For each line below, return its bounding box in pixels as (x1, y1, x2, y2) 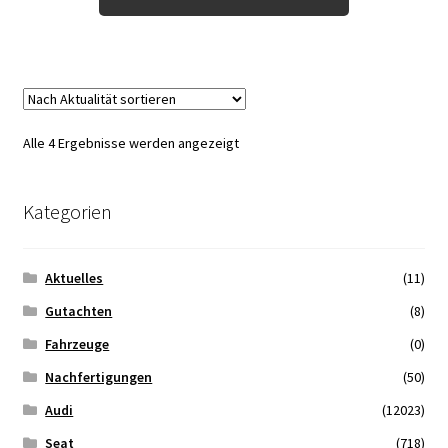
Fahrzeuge (45, 334, 110, 353)
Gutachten (45, 301, 113, 320)
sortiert (237, 177, 284, 196)
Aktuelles (45, 268, 104, 287)
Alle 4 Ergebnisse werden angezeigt (22, 134, 239, 153)
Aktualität (237, 155, 295, 174)
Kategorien (22, 199, 112, 225)
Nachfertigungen (45, 367, 153, 386)
